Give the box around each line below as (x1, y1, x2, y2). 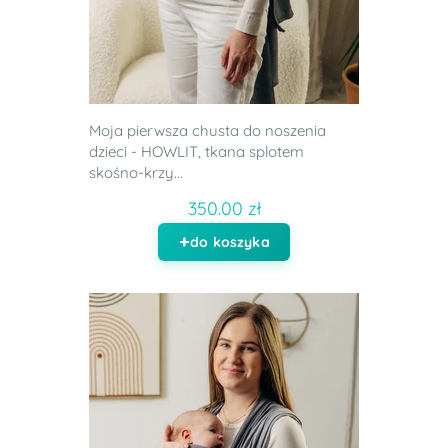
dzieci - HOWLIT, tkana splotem (89, 142, 304, 162)
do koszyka (190, 233, 270, 252)
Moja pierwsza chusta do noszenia (89, 121, 326, 141)
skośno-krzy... (89, 163, 183, 183)
